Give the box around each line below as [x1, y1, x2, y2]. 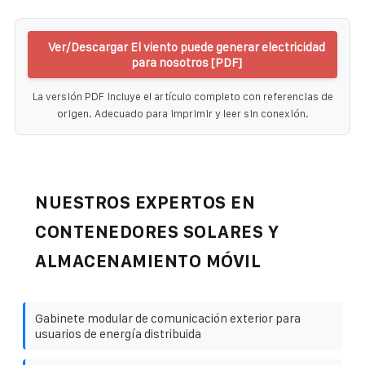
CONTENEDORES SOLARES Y [35, 222, 279, 241]
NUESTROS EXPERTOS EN [35, 192, 255, 212]
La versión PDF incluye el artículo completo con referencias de [32, 90, 333, 103]
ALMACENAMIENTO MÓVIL [35, 251, 261, 270]
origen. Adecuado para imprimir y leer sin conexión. [56, 107, 309, 120]
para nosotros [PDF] [131, 55, 242, 69]
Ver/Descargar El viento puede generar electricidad [48, 39, 325, 54]
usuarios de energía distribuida [35, 326, 201, 341]
